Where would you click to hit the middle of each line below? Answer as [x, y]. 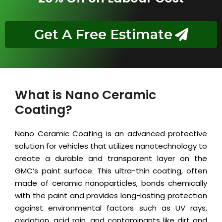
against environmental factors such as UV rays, [111, 208]
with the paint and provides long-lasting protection [111, 196]
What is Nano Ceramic [85, 95]
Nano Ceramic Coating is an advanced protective [111, 134]
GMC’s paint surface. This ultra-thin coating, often [111, 171]
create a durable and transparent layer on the [111, 159]
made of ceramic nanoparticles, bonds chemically [111, 183]
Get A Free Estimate [103, 35]
